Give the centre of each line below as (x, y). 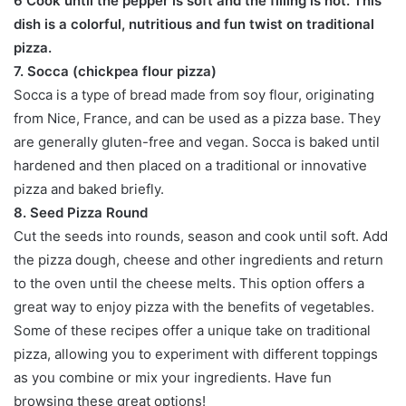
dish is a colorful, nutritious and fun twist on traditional (194, 24)
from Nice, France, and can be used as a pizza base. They (197, 118)
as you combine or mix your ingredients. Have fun (173, 377)
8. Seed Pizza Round (81, 212)
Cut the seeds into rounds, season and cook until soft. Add (201, 236)
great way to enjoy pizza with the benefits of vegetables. (194, 306)
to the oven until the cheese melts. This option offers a (189, 283)
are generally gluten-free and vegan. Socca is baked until (197, 141)
